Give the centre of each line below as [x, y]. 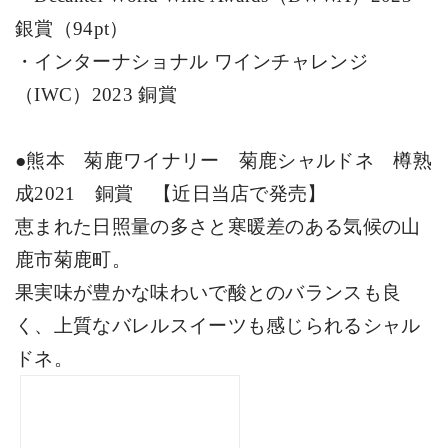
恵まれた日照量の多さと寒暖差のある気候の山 [218, 226]
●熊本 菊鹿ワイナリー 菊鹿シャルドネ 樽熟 [224, 160]
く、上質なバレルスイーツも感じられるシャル [218, 325]
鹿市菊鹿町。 [73, 259]
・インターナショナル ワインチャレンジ [192, 61]
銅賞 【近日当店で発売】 [201, 193]
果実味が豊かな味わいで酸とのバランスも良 [208, 292]
